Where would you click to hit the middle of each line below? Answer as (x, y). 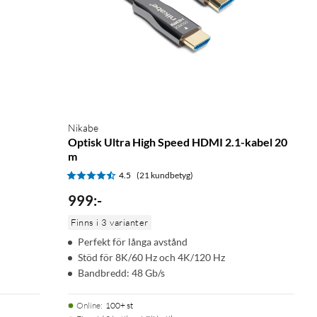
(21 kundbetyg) (165, 175)
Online (88, 305)
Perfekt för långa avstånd (133, 241)
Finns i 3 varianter (110, 222)
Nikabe (83, 127)
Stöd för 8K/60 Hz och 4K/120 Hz (151, 257)
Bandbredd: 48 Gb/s (121, 272)
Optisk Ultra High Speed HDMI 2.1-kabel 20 (178, 142)
